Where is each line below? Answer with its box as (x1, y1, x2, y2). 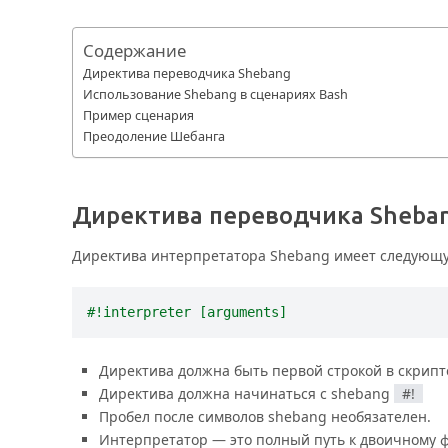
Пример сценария (83, 106, 194, 124)
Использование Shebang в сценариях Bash (83, 85, 348, 103)
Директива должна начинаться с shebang (98, 383, 394, 403)
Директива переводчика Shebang (83, 64, 291, 82)
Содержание (83, 39, 186, 63)
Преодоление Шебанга (83, 127, 225, 145)
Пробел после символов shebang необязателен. (98, 406, 431, 426)
